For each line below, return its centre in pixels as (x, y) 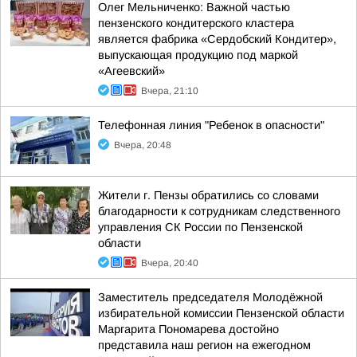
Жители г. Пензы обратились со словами (208, 195)
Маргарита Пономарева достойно (188, 329)
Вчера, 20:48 (143, 145)
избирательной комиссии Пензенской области (221, 313)
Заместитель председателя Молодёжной (210, 297)
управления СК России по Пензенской (200, 227)
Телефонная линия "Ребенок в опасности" (211, 125)
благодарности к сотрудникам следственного (219, 211)
